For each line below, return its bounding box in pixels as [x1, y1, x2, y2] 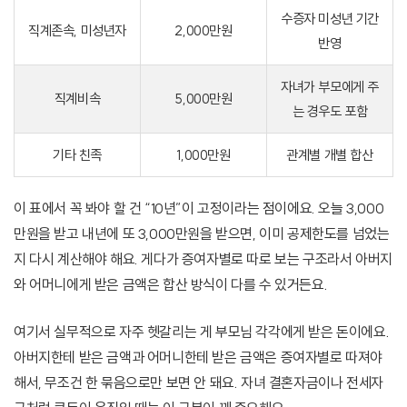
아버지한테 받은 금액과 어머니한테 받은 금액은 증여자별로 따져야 [14, 348, 383, 367]
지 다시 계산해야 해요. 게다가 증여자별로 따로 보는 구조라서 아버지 [14, 250, 392, 269]
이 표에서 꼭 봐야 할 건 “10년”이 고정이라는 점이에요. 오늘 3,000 [14, 199, 384, 218]
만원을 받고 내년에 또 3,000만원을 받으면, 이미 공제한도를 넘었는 [14, 224, 390, 243]
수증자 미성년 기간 [281, 10, 379, 28]
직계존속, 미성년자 [28, 22, 126, 40]
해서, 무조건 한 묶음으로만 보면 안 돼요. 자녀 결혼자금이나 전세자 [14, 373, 383, 392]
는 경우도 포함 [292, 103, 368, 121]
